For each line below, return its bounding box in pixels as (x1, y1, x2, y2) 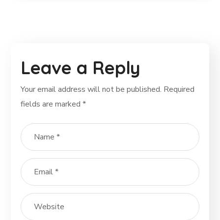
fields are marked (21, 99, 83, 110)
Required (164, 84, 195, 95)
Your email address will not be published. (21, 84, 162, 95)
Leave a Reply (21, 56, 141, 79)
